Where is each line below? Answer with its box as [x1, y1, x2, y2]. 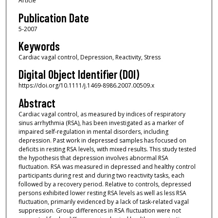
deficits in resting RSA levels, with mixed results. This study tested [18, 145, 196, 153]
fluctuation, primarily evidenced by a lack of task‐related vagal [18, 197, 189, 206]
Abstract [18, 95, 55, 110]
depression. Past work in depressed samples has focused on [18, 136, 186, 145]
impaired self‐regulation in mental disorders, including [18, 127, 168, 136]
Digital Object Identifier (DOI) [18, 67, 139, 82]
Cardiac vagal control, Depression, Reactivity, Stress [18, 53, 161, 62]
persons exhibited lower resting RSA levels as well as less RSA [18, 188, 186, 197]
